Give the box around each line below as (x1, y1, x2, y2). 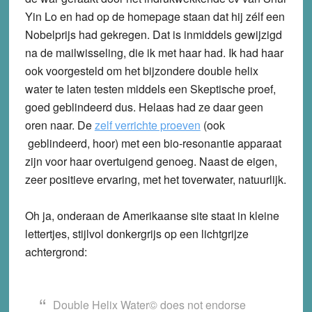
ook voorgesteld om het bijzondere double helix (24, 62, 258, 79)
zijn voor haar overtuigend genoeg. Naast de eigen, (24, 153, 277, 169)
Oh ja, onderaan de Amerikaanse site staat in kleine (24, 207, 279, 224)
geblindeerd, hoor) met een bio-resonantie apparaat (24, 134, 281, 151)
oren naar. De (24, 116, 95, 133)
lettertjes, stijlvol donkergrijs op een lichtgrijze (24, 225, 249, 242)
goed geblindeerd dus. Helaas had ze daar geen (24, 98, 263, 115)
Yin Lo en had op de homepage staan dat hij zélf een (24, 8, 285, 24)
